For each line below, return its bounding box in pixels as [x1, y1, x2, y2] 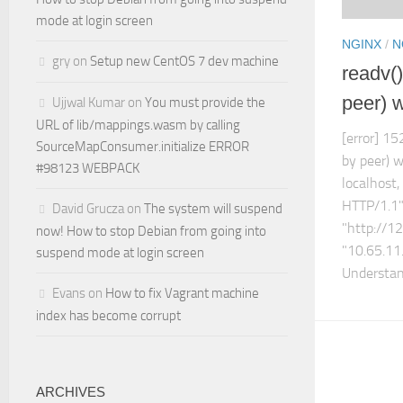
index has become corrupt [36, 308, 181, 324]
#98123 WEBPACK [36, 160, 139, 176]
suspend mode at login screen [36, 245, 204, 261]
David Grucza [52, 201, 124, 217]
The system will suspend [144, 201, 282, 217]
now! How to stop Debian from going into [36, 223, 266, 239]
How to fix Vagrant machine [105, 285, 259, 301]
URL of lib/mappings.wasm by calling [36, 117, 240, 133]
